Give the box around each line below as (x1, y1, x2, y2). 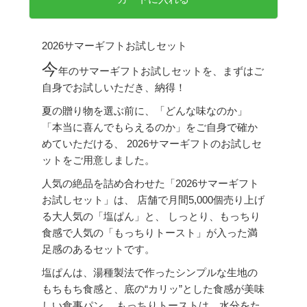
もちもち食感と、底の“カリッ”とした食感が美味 (41, 283, 265, 295)
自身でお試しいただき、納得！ (41, 82, 186, 94)
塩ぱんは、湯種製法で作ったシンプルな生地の (41, 267, 258, 279)
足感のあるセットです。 (41, 243, 155, 256)
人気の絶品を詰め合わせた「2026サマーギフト (41, 177, 259, 190)
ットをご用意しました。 (41, 154, 155, 167)
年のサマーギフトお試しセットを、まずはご (58, 65, 264, 77)
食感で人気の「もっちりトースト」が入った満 (41, 227, 258, 239)
